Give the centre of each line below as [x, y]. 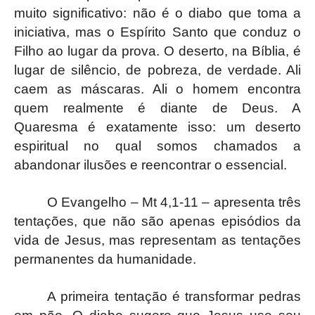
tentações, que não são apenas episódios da [157, 221]
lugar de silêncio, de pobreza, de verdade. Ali [157, 70]
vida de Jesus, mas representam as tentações [157, 240]
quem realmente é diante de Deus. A [157, 108]
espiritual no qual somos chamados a [157, 146]
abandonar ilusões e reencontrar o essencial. [150, 165]
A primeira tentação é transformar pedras [174, 296]
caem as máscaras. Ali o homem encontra [157, 89]
